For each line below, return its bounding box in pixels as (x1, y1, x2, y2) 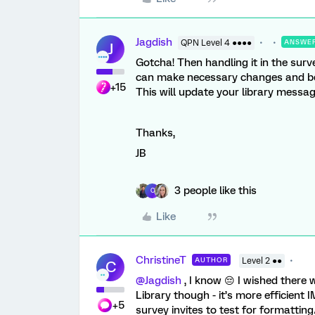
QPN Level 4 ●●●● (181, 37, 252, 48)
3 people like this (174, 184, 257, 197)
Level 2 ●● (242, 255, 282, 266)
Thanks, (136, 126, 175, 139)
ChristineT (136, 253, 186, 266)
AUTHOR (195, 255, 228, 264)
